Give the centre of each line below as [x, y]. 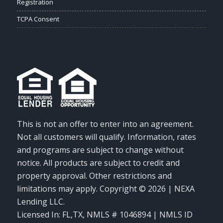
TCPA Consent [38, 19]
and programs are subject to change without [100, 150]
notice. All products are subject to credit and [98, 163]
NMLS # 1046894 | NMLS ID [139, 214]
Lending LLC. [41, 201]
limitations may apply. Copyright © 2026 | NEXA [106, 188]
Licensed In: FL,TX [50, 214]
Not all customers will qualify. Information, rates [106, 137]
